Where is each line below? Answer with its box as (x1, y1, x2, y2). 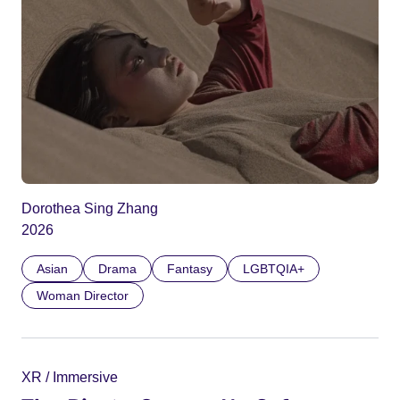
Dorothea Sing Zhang (21, 201, 158, 217)
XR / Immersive (21, 370, 118, 386)
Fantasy (167, 262, 212, 277)
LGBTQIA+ (243, 262, 304, 277)
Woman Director (37, 288, 129, 304)
